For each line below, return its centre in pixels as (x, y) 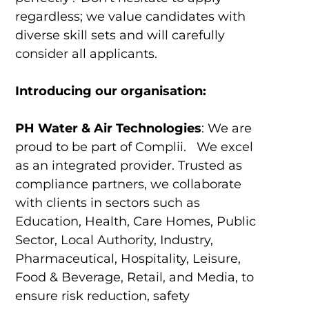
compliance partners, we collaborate (128, 185)
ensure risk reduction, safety (102, 296)
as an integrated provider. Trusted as (128, 166)
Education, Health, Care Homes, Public (135, 222)
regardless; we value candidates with (130, 17)
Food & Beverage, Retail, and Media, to (134, 278)
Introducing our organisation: (110, 91)
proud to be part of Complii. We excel (134, 147)
